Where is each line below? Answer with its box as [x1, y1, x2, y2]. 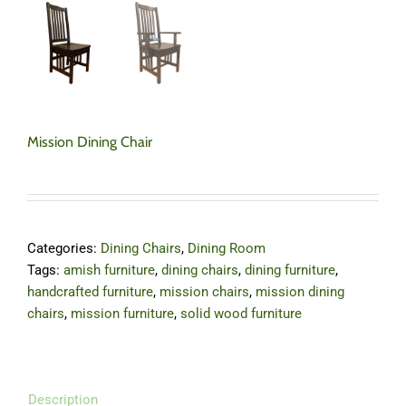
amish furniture [63, 261, 155, 278]
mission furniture [71, 304, 174, 322]
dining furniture [245, 261, 335, 278]
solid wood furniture [180, 304, 302, 322]
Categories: [27, 239, 101, 256]
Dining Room [188, 239, 266, 256]
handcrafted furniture [27, 283, 153, 300]
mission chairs [159, 283, 249, 300]
